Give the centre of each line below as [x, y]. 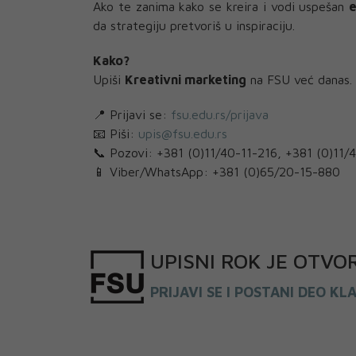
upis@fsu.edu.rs [183, 133]
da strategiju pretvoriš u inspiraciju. [194, 25]
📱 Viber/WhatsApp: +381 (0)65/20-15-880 [217, 171]
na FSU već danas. [299, 79]
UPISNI [183, 260]
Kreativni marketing [186, 79]
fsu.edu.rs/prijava [220, 114]
